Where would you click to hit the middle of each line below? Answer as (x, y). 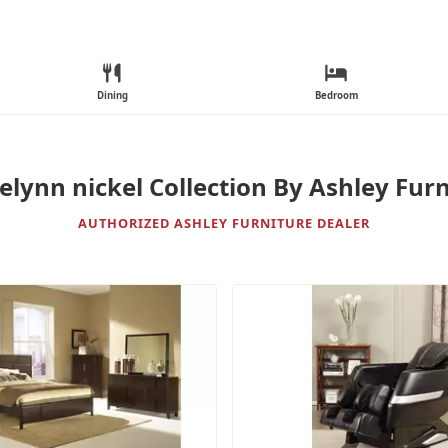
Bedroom (336, 95)
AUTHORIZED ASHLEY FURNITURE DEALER (224, 222)
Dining (112, 95)
